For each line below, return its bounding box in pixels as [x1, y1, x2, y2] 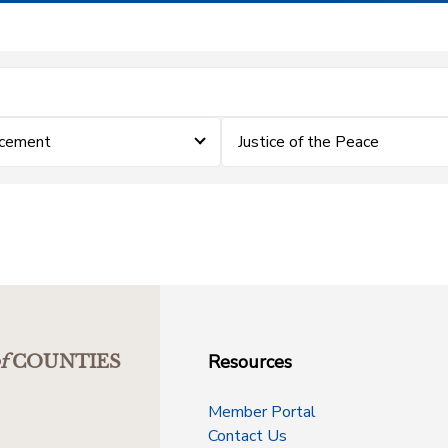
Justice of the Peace [237, 131, 379, 153]
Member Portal [208, 401, 316, 423]
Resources [208, 350, 292, 374]
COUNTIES [12, 351, 121, 373]
